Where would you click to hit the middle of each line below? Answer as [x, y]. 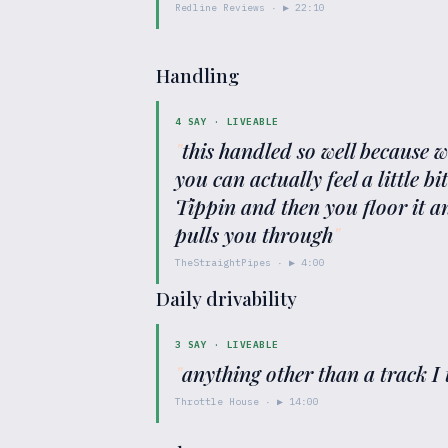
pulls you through [254, 234]
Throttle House [217, 401]
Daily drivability [226, 298]
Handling [197, 75]
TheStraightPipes [223, 262]
